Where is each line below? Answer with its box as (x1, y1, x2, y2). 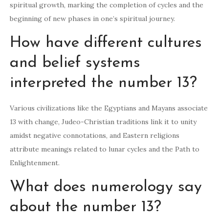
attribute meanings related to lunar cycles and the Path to (10, 145, 199, 154)
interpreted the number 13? (10, 75, 197, 91)
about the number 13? (10, 199, 161, 216)
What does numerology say (10, 179, 202, 196)
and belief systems (10, 55, 140, 71)
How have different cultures (10, 35, 202, 51)
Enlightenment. (10, 158, 60, 168)
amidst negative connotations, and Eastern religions (10, 131, 179, 140)
